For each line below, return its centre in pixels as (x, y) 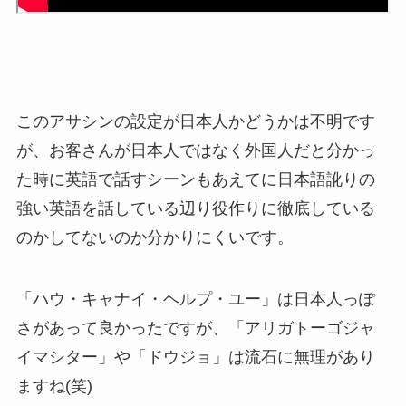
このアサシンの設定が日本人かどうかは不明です (195, 122)
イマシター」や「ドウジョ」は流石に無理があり (195, 357)
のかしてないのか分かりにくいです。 (155, 238)
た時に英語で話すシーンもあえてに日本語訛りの (195, 180)
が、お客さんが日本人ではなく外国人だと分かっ (195, 151)
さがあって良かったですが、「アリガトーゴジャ (195, 328)
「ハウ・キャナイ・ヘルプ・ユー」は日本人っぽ (195, 299)
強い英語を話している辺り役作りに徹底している (195, 209)
